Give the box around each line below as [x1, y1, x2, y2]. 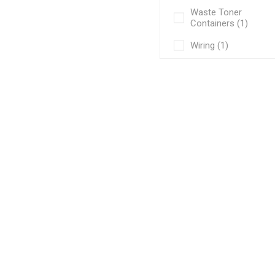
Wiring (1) [190, 39, 229, 51]
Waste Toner [190, 6, 242, 18]
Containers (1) [190, 17, 249, 29]
